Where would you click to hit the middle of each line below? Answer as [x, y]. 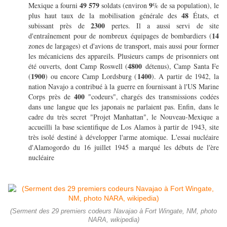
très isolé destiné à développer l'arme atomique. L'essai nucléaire [124, 137]
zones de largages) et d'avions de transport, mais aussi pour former [124, 46]
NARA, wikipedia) [113, 220]
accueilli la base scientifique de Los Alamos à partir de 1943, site [124, 127]
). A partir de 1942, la [185, 77]
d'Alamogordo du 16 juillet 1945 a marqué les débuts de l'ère [124, 147]
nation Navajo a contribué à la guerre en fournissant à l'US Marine [124, 87]
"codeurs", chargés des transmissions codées [153, 97]
